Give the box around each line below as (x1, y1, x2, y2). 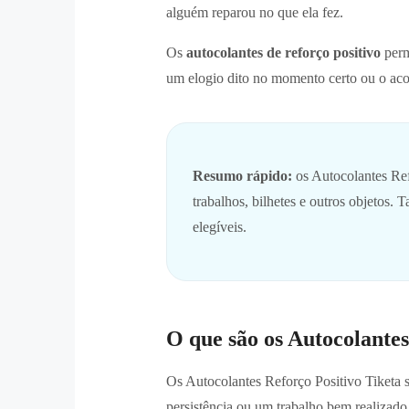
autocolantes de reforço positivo (186, 44, 381, 60)
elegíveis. (193, 218, 246, 235)
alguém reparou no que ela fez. (166, 4, 343, 20)
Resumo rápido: (193, 167, 292, 184)
